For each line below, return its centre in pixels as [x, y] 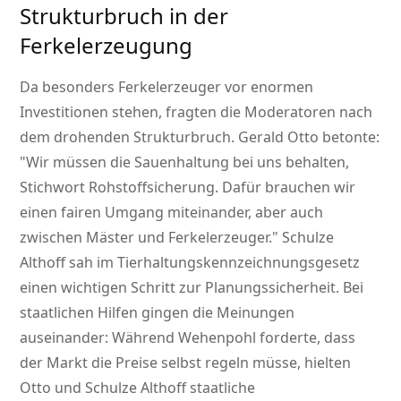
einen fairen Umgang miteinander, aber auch [172, 213]
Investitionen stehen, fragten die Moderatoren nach [196, 112]
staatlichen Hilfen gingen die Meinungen [158, 313]
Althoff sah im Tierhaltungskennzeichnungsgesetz [190, 263]
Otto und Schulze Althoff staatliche [138, 388]
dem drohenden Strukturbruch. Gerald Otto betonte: [200, 137]
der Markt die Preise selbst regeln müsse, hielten [186, 363]
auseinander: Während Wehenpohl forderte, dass [188, 338]
